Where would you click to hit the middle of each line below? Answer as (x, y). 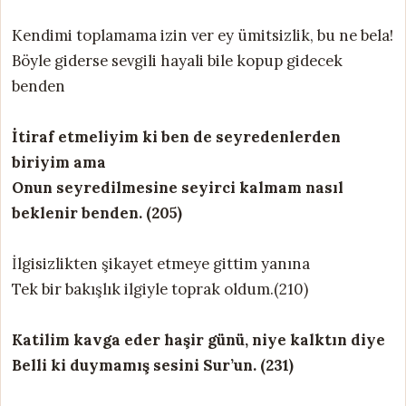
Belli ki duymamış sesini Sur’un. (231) (153, 365)
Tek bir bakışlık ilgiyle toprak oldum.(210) (160, 289)
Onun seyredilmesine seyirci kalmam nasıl (178, 187)
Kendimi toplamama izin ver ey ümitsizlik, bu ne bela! (203, 35)
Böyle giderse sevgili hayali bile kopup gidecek (177, 60)
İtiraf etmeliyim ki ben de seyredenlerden (176, 136)
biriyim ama (59, 162)
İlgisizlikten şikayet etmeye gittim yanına (161, 263)
